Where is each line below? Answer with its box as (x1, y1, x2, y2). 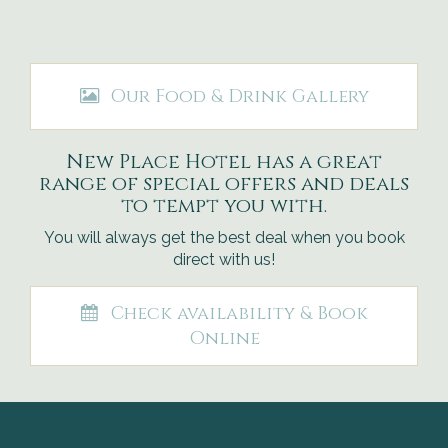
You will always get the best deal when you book (43, 228, 405, 247)
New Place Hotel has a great (66, 148, 382, 175)
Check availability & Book (110, 301, 368, 326)
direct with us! (173, 250, 275, 269)
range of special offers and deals (39, 170, 409, 197)
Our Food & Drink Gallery (109, 84, 369, 109)
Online (188, 326, 260, 351)
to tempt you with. (121, 192, 327, 219)
